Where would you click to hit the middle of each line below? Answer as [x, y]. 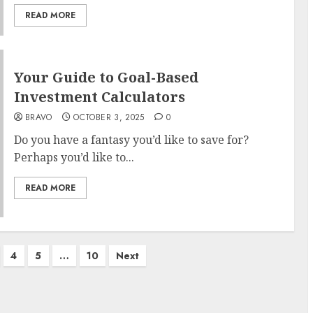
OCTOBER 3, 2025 [109, 117]
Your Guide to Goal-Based [106, 77]
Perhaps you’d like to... [74, 157]
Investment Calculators [99, 97]
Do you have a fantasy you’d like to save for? [131, 140]
